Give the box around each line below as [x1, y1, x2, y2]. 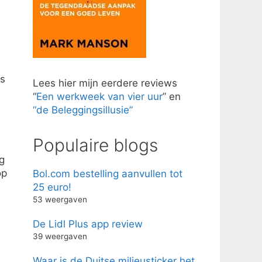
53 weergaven [33, 194, 87, 204]
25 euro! [33, 181, 71, 193]
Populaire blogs [33, 134, 158, 156]
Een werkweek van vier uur [36, 90, 163, 102]
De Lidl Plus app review [33, 218, 143, 230]
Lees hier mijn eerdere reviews [33, 77, 177, 89]
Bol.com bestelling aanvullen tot [33, 167, 182, 180]
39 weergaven [33, 231, 87, 241]
